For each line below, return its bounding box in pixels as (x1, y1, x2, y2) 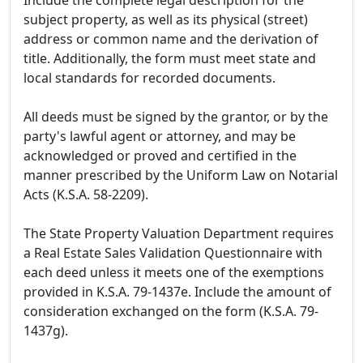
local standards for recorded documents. (23, 69, 275, 88)
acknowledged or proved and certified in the (23, 147, 297, 165)
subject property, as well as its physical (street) (23, 11, 308, 29)
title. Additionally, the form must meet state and (23, 49, 316, 68)
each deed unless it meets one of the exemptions (23, 263, 324, 282)
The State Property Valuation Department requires (23, 224, 334, 243)
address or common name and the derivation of (23, 30, 318, 49)
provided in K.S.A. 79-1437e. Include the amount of (23, 283, 331, 301)
